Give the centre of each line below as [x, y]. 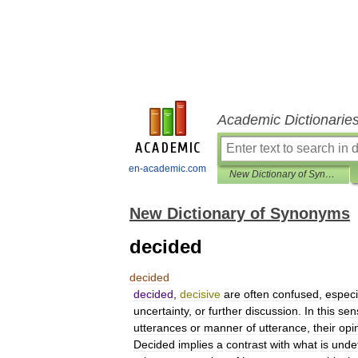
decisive [200, 294]
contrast [247, 344]
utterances [160, 328]
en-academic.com [167, 169]
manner [223, 328]
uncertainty [161, 311]
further [225, 311]
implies [196, 344]
